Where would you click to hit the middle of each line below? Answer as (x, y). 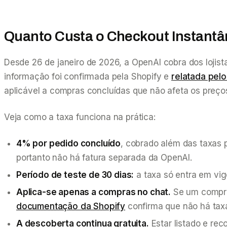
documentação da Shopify (71, 206)
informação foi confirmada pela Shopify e (88, 76)
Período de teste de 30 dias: (75, 175)
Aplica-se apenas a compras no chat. (94, 192)
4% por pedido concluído (69, 143)
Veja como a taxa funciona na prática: (80, 117)
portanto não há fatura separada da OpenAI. (104, 157)
